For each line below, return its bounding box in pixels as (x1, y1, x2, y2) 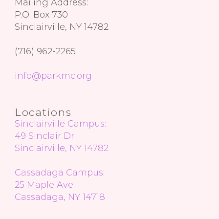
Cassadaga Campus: (15, 167, 105, 178)
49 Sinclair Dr (15, 131, 74, 141)
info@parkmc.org (15, 70, 92, 81)
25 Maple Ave (15, 179, 73, 190)
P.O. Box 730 (15, 9, 68, 20)
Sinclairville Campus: (15, 118, 106, 129)
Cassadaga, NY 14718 (15, 192, 105, 202)
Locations (15, 106, 72, 118)
